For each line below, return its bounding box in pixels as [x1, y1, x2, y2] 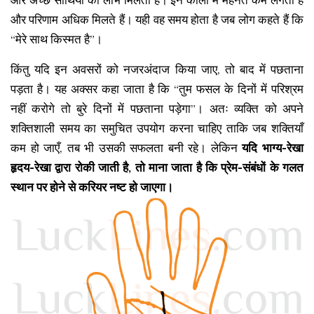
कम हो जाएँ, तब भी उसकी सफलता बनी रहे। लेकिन [11, 141, 243, 155]
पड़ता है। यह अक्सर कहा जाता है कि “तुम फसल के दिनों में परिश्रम [11, 82, 303, 96]
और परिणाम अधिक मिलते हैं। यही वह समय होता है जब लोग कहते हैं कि [11, 13, 303, 27]
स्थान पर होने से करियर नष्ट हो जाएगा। [11, 180, 173, 194]
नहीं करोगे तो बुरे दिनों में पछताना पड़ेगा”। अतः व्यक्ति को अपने [11, 102, 303, 116]
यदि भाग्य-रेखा [242, 141, 304, 155]
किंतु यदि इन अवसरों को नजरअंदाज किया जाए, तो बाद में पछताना [11, 62, 303, 76]
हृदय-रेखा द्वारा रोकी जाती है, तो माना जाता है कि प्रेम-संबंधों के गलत [11, 161, 303, 175]
